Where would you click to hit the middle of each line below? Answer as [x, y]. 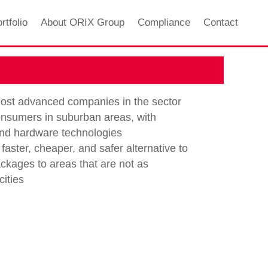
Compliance [164, 23]
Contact [220, 23]
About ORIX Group [82, 23]
